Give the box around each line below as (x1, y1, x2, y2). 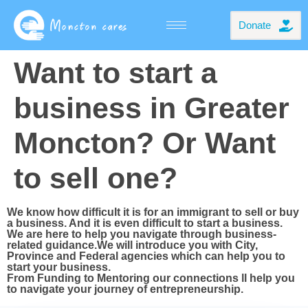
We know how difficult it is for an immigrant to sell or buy (7, 206, 299, 219)
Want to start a (14, 56, 217, 90)
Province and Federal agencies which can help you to (7, 250, 285, 263)
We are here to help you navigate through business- (7, 228, 276, 241)
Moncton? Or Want (14, 126, 276, 160)
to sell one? (14, 162, 177, 195)
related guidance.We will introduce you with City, (7, 239, 258, 252)
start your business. (7, 261, 111, 274)
